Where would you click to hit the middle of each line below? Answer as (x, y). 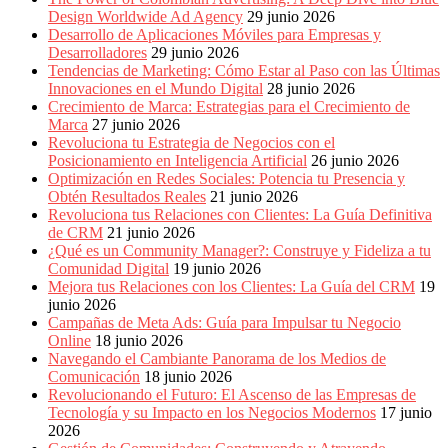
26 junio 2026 (355, 160)
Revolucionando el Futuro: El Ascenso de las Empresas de (232, 394)
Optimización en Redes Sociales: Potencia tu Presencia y (226, 178)
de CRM (75, 232)
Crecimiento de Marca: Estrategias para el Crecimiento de (229, 106)
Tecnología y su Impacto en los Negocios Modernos (212, 412)
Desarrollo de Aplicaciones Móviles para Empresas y (214, 34)
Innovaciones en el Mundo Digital (155, 88)
